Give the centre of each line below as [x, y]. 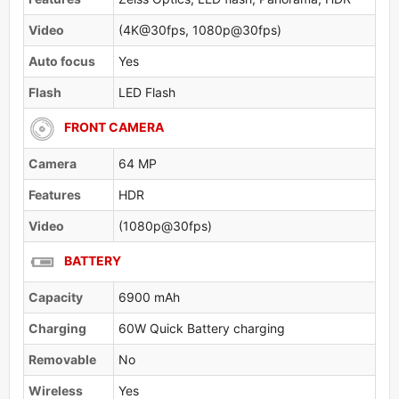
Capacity [56, 297]
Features [55, 194]
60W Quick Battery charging [202, 328]
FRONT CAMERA [114, 126]
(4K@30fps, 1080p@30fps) [200, 29]
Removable [62, 359]
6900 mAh [149, 297]
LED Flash [147, 92]
